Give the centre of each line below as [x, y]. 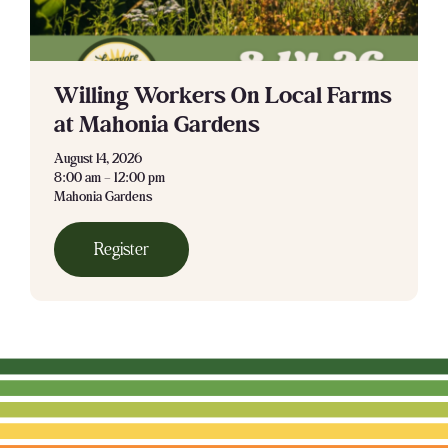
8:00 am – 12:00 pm [109, 178]
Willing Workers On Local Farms [222, 96]
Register [121, 250]
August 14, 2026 [97, 159]
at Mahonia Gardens [156, 125]
